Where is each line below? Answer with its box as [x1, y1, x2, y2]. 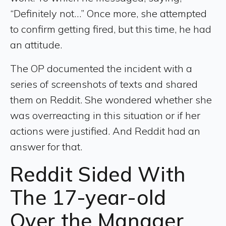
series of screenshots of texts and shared [10, 77, 198, 90]
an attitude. [10, 38, 62, 51]
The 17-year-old [10, 184, 166, 210]
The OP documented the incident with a [10, 62, 192, 75]
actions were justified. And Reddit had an [10, 124, 200, 137]
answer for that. [10, 140, 82, 153]
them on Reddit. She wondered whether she [10, 93, 212, 106]
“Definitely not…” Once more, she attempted [10, 7, 207, 20]
